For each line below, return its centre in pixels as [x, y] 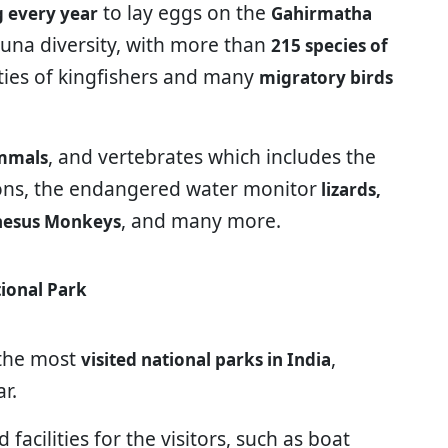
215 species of [329, 45]
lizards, [349, 189]
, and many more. [201, 220]
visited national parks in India [206, 359]
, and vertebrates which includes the [212, 156]
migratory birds [326, 77]
